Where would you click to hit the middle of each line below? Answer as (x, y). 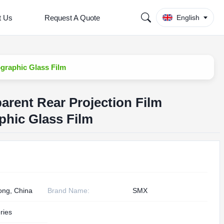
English (188, 17)
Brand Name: (69, 190)
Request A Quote (72, 17)
